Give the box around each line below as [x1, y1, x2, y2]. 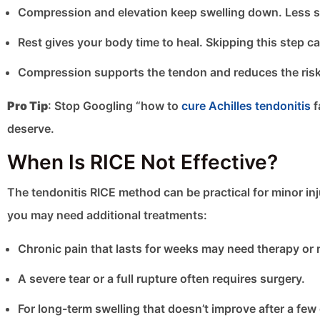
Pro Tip [7, 99, 48, 114]
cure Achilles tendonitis [181, 99, 311, 114]
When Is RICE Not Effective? [7, 150, 278, 175]
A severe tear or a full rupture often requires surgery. [18, 271, 305, 286]
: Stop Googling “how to [48, 99, 181, 114]
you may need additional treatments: [7, 208, 207, 223]
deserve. [7, 121, 54, 136]
